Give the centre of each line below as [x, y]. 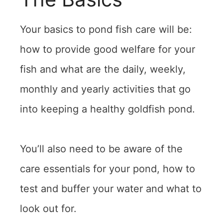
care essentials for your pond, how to [108, 168]
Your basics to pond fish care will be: [106, 29]
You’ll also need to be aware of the [101, 149]
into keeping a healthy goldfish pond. [108, 109]
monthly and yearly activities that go [105, 89]
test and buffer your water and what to [111, 188]
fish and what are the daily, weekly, [103, 69]
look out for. [48, 208]
